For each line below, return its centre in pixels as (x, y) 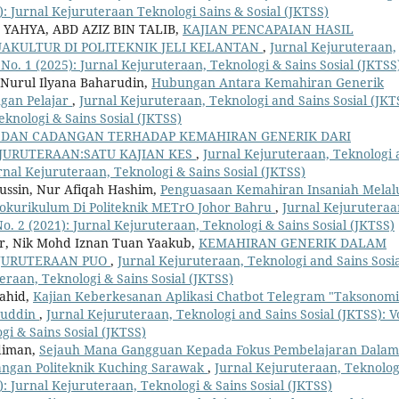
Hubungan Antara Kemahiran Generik (268, 83)
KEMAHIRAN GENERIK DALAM (293, 243)
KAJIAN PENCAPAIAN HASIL (268, 29)
